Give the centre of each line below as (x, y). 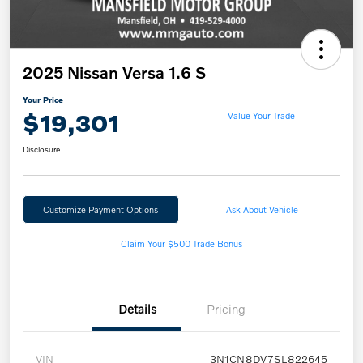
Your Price (43, 100)
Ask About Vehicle (263, 209)
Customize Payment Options (101, 209)
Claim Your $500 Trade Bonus (181, 243)
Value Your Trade (261, 115)
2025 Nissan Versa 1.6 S (114, 73)
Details (137, 309)
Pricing (226, 309)
